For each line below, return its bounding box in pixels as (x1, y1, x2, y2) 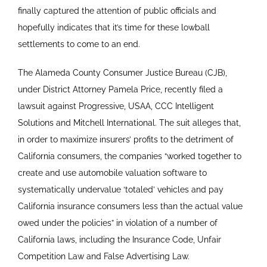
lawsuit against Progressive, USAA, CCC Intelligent (17, 101, 214, 111)
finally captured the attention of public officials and (17, 6, 216, 16)
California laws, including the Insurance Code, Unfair (17, 235, 221, 245)
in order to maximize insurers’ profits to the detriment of (17, 135, 234, 145)
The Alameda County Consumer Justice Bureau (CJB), (17, 68, 227, 78)
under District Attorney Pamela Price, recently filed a (17, 85, 223, 95)
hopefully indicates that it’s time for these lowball (17, 23, 210, 33)
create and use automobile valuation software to (17, 168, 207, 178)
